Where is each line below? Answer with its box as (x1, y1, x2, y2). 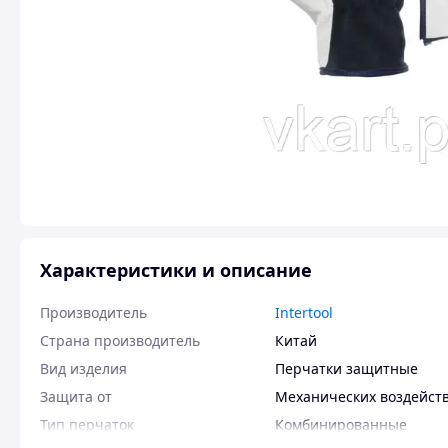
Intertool (275, 303, 333, 322)
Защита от (40, 387, 112, 406)
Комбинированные (275, 415, 407, 434)
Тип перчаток (40, 415, 134, 434)
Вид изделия (40, 359, 127, 378)
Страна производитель (40, 331, 200, 350)
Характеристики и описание (40, 258, 312, 282)
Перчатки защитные (275, 359, 418, 378)
